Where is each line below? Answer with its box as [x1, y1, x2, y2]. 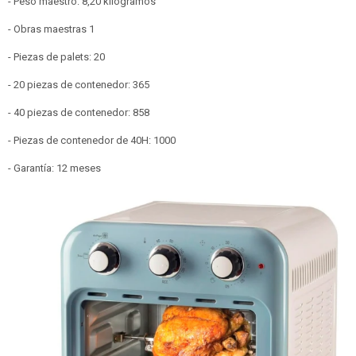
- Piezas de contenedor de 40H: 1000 [8, 134, 176, 146]
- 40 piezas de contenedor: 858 [8, 106, 149, 118]
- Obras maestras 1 [8, 23, 95, 35]
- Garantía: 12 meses [8, 162, 101, 174]
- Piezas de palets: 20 [8, 51, 105, 63]
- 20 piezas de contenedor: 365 [8, 79, 149, 91]
